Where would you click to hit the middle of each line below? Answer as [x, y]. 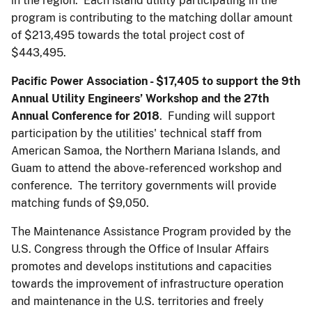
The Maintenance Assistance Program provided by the [151, 231]
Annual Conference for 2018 [85, 116]
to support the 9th [251, 81]
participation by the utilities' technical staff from [136, 133]
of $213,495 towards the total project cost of [128, 35]
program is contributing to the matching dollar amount [152, 17]
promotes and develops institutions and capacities [141, 266]
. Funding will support [217, 116]
